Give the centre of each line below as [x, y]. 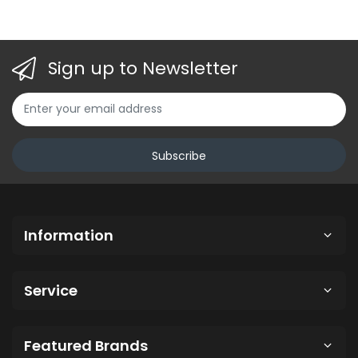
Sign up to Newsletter [143, 68]
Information [69, 235]
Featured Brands [86, 345]
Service [51, 290]
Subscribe [179, 155]
